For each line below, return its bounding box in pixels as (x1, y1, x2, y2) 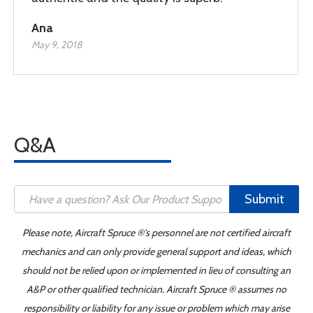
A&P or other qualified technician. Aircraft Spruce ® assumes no (27, 283, 286, 296)
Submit (244, 191, 284, 207)
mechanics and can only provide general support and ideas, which (22, 245, 291, 258)
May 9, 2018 (31, 38, 82, 51)
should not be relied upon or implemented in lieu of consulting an (22, 264, 291, 277)
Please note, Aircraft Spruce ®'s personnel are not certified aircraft (22, 226, 291, 239)
